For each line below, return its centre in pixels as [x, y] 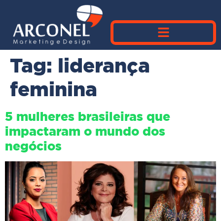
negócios [33, 146]
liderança [104, 65]
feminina [54, 89]
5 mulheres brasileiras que [88, 116]
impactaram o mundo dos [85, 131]
